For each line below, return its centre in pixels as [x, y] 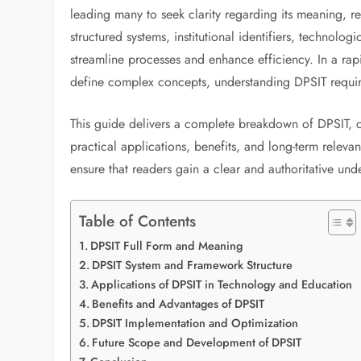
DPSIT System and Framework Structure [193, 265]
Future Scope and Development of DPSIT [197, 342]
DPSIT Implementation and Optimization [195, 323]
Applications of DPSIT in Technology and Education [222, 284]
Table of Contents [138, 220]
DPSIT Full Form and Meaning [167, 245]
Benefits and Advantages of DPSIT [178, 303]
